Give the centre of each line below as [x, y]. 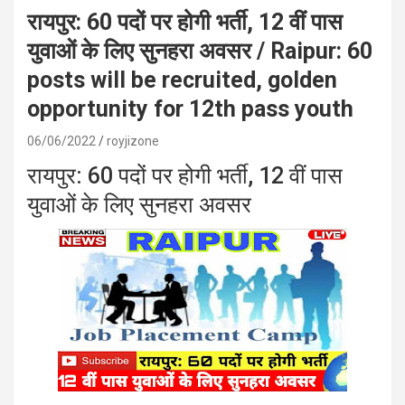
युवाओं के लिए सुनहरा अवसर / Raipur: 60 [200, 52]
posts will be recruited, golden [182, 80]
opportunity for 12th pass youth [190, 109]
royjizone [133, 141]
